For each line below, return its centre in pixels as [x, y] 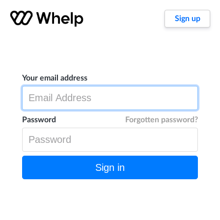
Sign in [110, 168]
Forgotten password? [162, 120]
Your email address [55, 78]
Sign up [187, 19]
